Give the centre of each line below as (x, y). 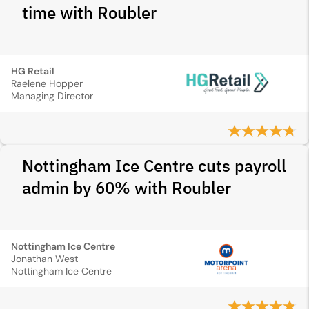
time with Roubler (89, 12)
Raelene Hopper (47, 83)
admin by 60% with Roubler (127, 188)
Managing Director (52, 96)
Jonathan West (44, 259)
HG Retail (33, 71)
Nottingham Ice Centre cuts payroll (154, 166)
